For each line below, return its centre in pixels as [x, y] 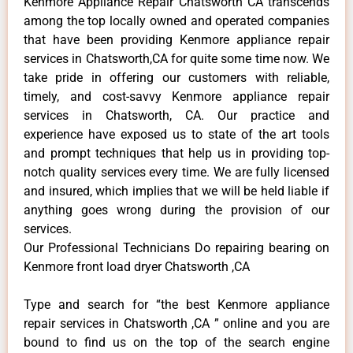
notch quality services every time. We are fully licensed [176, 172]
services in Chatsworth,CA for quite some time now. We [176, 58]
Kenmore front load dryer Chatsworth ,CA [137, 266]
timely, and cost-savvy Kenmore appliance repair [176, 96]
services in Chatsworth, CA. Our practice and [176, 115]
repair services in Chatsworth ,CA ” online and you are [176, 323]
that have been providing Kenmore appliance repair [176, 39]
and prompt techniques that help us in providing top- [176, 153]
